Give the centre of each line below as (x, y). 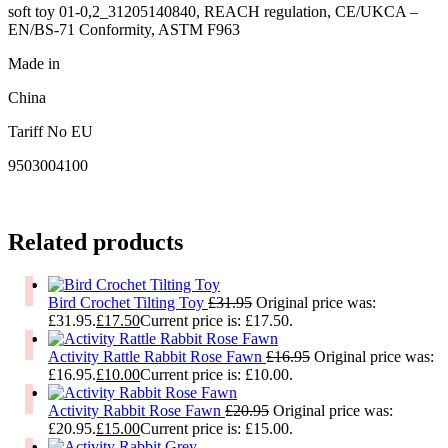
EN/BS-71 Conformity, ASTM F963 (124, 30)
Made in (34, 64)
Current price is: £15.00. (216, 428)
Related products (95, 241)
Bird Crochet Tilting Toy (128, 302)
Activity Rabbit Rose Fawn (136, 410)
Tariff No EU (50, 132)
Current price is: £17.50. (216, 320)
